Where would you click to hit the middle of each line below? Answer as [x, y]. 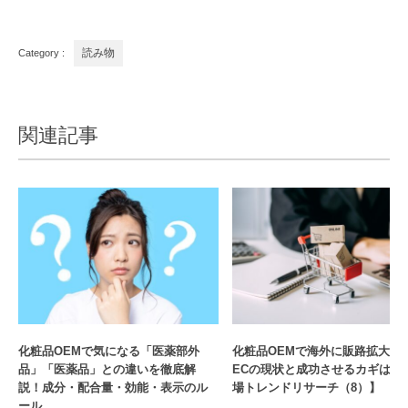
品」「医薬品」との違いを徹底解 [107, 369]
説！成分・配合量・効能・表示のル [113, 387]
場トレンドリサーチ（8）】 [306, 387]
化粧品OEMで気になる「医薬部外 [109, 351]
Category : [41, 52]
